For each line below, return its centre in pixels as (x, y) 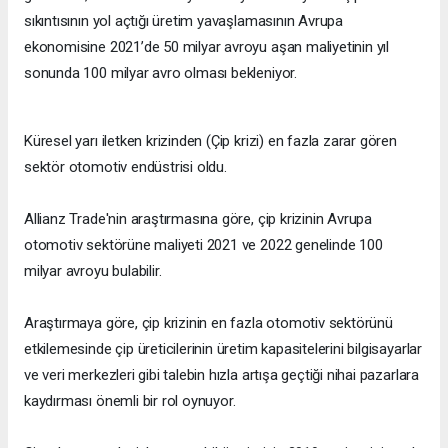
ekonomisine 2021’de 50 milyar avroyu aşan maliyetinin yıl (207, 47)
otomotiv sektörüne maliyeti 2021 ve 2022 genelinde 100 (203, 245)
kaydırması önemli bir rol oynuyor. (130, 401)
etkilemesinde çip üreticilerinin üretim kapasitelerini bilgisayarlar (223, 349)
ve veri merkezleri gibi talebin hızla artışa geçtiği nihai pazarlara (221, 375)
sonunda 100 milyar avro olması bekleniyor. (160, 73)
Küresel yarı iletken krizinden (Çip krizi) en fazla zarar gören (210, 141)
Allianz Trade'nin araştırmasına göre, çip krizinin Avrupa (198, 219)
